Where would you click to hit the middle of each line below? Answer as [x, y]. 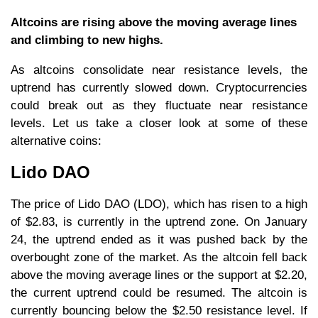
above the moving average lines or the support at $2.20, [159, 275]
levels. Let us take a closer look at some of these [159, 124]
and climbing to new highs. [87, 40]
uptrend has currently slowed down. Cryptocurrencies [159, 88]
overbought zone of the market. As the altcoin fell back [159, 257]
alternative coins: [56, 141]
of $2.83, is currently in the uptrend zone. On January [159, 221]
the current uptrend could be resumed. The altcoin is [159, 292]
